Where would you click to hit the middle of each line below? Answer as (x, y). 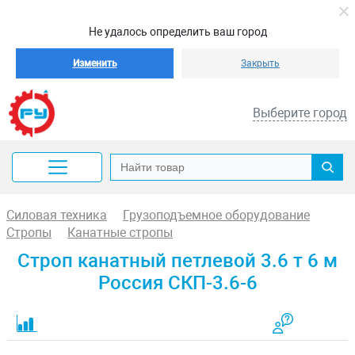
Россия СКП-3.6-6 (177, 283)
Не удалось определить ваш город (177, 32)
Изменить (95, 63)
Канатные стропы (120, 233)
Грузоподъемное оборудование (216, 215)
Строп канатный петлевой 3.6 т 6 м (177, 261)
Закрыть (260, 63)
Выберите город (300, 113)
